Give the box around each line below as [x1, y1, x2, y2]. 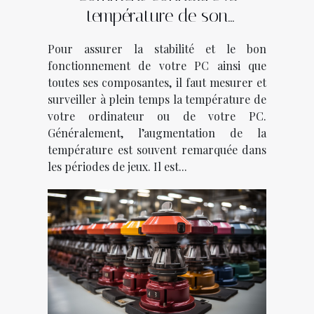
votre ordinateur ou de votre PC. [48, 108, 266, 123]
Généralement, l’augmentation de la [48, 125, 266, 140]
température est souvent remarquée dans [48, 142, 266, 157]
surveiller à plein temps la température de [48, 91, 266, 107]
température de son [86, 5, 228, 26]
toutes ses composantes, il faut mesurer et [48, 74, 266, 90]
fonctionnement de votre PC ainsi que [48, 57, 266, 73]
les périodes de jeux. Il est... [48, 158, 187, 174]
